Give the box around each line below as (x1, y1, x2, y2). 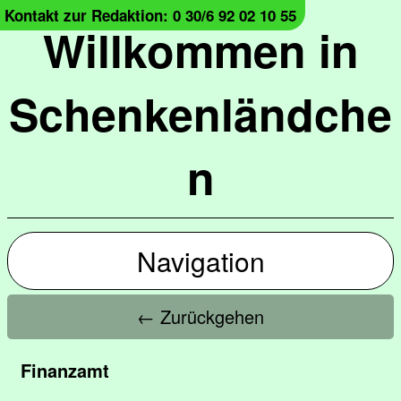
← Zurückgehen (137, 303, 264, 329)
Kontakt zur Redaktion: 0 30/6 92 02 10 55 (4, 4, 296, 26)
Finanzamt (21, 357, 109, 383)
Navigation (136, 242, 265, 280)
